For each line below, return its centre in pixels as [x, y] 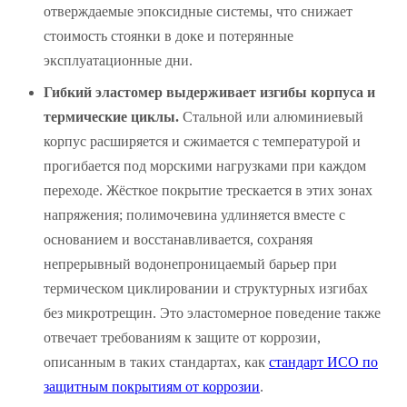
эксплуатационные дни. [118, 60]
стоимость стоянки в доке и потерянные [169, 35]
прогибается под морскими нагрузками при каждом [205, 165]
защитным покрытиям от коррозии [152, 386]
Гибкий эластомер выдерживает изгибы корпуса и [209, 92]
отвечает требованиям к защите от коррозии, [182, 337]
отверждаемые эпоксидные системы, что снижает [198, 11]
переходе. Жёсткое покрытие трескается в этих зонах [208, 190]
